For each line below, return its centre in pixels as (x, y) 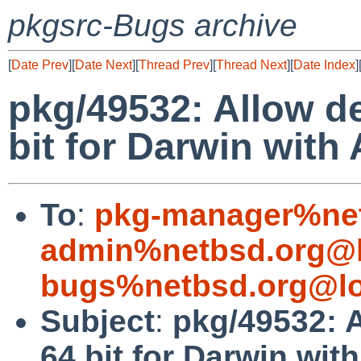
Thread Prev (174, 65)
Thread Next (251, 65)
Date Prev (40, 65)
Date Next (104, 65)
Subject (98, 321)
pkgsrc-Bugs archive (153, 25)
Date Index (324, 65)
